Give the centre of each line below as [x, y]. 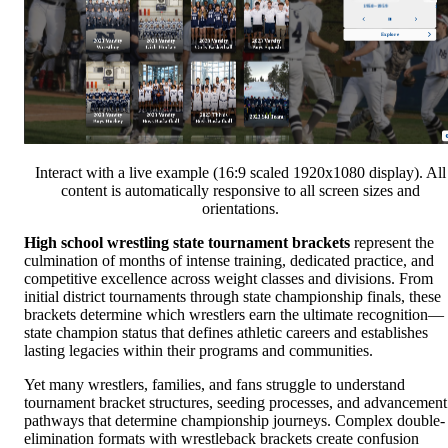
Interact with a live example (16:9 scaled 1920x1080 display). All [240, 173]
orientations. [240, 209]
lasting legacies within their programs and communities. [198, 351]
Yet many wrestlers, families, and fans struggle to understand [214, 385]
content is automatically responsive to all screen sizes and [240, 191]
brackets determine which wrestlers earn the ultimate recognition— [234, 315]
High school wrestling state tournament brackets [187, 243]
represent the [392, 243]
